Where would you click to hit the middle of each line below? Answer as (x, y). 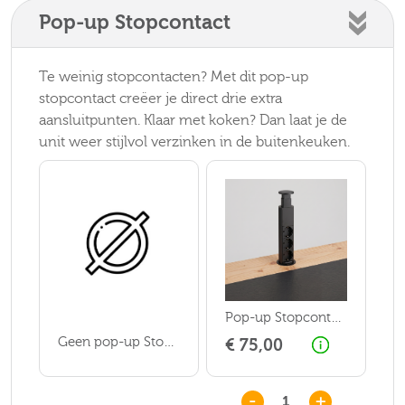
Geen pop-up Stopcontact (169, 342)
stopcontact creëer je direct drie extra (160, 98)
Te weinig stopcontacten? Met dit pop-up (174, 76)
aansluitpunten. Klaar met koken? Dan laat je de (193, 120)
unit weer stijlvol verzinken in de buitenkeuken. (194, 141)
